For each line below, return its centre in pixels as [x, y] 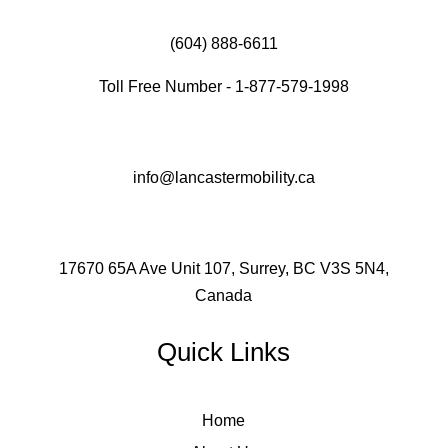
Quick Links [224, 351]
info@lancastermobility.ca [223, 177]
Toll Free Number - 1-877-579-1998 [223, 86]
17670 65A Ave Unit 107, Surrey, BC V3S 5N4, [223, 268]
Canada [224, 295]
